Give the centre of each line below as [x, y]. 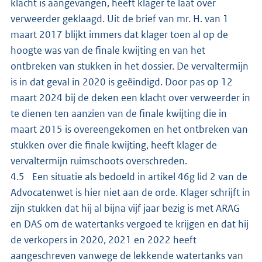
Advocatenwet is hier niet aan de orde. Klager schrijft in [130, 192]
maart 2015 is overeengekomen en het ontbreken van [129, 129]
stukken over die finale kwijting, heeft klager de [114, 145]
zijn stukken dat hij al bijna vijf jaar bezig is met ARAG [125, 208]
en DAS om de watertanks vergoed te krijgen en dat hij [130, 224]
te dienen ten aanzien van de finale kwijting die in [119, 113]
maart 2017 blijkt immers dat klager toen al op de [119, 34]
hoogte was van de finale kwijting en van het [108, 50]
